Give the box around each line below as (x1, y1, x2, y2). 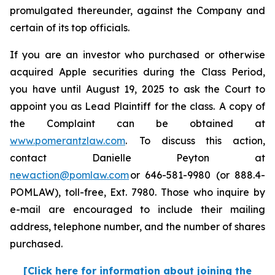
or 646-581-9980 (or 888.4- (129, 169, 265, 181)
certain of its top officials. (10, 21, 132, 34)
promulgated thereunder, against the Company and (10, 4, 265, 17)
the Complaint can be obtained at (10, 117, 265, 130)
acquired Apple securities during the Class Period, (10, 66, 265, 78)
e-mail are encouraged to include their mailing (10, 203, 265, 215)
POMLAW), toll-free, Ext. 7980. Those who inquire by (10, 186, 265, 198)
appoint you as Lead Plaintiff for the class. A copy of (10, 100, 265, 112)
